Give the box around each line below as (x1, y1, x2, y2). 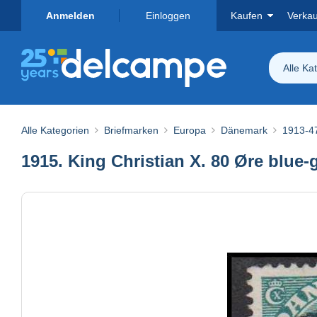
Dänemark (221, 124, 267, 136)
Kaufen (231, 10, 263, 21)
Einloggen (145, 10, 190, 21)
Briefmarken (104, 124, 158, 136)
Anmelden (45, 10, 95, 21)
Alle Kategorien (21, 124, 89, 136)
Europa (173, 124, 206, 136)
